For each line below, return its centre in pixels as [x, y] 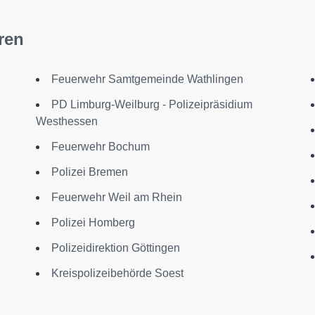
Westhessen [66, 121]
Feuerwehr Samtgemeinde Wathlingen [147, 79]
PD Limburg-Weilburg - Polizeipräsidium [152, 104]
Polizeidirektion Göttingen [115, 248]
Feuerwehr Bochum [100, 147]
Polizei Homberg [93, 223]
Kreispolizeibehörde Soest [117, 273]
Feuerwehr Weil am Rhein [116, 197]
